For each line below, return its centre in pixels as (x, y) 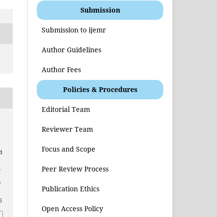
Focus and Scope (69, 149)
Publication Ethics (71, 188)
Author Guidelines (72, 49)
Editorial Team (66, 109)
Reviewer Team (68, 129)
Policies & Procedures (100, 89)
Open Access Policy (73, 208)
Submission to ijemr (74, 30)
